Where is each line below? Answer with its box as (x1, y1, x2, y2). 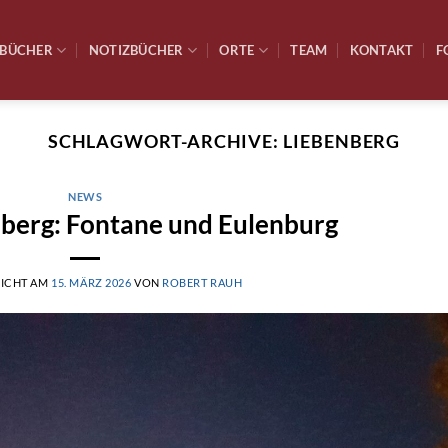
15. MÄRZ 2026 (51, 275, 132, 289)
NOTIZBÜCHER (88, 42, 184, 58)
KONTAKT (349, 42, 414, 58)
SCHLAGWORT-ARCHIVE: (47, 130, 284, 152)
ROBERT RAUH (162, 275, 243, 289)
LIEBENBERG (283, 130, 401, 152)
